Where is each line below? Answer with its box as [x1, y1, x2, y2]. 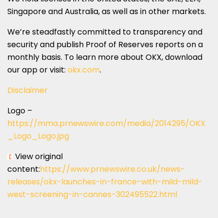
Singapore [7, 5, 46, 17]
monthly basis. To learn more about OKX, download [7, 51, 202, 63]
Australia [65, 5, 98, 17]
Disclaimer [7, 84, 48, 96]
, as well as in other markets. [98, 5, 206, 17]
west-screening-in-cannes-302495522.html [7, 188, 177, 200]
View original [13, 150, 63, 162]
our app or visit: [7, 64, 68, 75]
